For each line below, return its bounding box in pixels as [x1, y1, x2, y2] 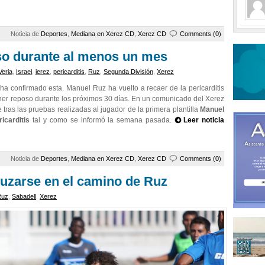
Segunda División [104, 68, 153, 75]
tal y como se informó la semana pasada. [30, 116, 175, 124]
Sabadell [12, 193, 36, 200]
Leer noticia [183, 116, 225, 124]
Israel [16, 68, 32, 75]
